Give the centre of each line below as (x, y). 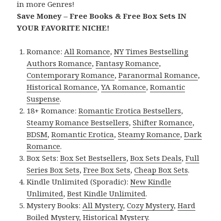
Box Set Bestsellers (93, 158)
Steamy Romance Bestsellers (78, 122)
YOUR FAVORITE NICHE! (63, 27)
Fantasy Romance (128, 63)
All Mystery (103, 205)
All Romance (87, 51)
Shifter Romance (163, 122)
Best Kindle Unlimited (107, 193)
